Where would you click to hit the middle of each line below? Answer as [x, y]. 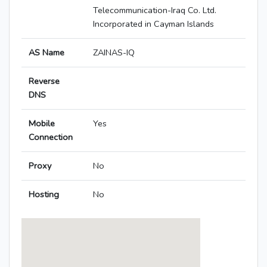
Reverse [44, 81]
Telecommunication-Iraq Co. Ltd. [155, 10]
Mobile [42, 124]
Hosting [44, 195]
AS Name [46, 53]
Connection [51, 137]
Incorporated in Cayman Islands [153, 24]
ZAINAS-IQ [114, 53]
